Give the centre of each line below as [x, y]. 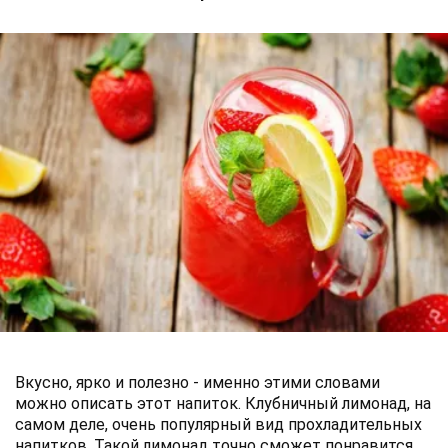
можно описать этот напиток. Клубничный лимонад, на [223, 403]
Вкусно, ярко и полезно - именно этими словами [197, 382]
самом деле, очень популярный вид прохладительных [218, 424]
